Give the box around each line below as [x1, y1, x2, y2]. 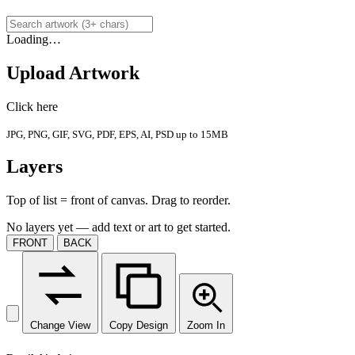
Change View [30, 319, 90, 332]
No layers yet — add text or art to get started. [6, 220, 231, 235]
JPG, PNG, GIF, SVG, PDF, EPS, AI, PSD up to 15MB [6, 128, 228, 140]
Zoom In [187, 319, 225, 332]
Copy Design [109, 319, 168, 332]
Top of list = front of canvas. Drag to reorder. [6, 193, 231, 208]
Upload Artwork [6, 62, 139, 83]
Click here [6, 99, 58, 113]
